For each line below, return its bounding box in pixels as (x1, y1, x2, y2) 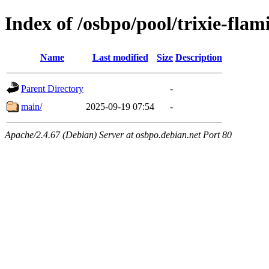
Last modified (92, 52, 148, 62)
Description (175, 52, 222, 62)
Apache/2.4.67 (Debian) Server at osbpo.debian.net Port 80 (5, 129, 232, 140)
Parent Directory (21, 83, 83, 94)
